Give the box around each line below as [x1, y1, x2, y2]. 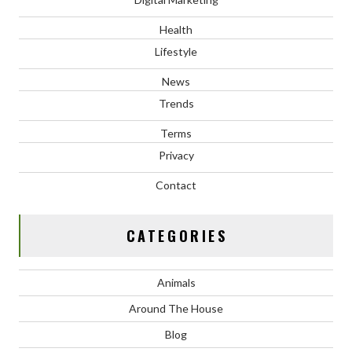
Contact [156, 178, 196, 192]
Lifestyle [155, 44, 197, 58]
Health [159, 22, 192, 36]
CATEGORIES [126, 225, 228, 246]
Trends [158, 96, 194, 110]
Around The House [129, 301, 223, 315]
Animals [156, 275, 196, 289]
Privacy [158, 148, 194, 162]
